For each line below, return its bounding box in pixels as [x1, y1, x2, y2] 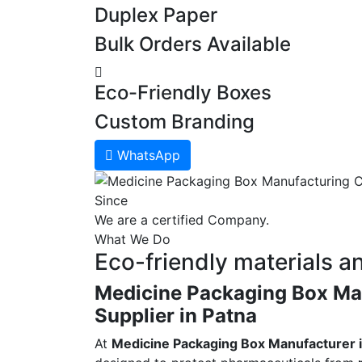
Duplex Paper [95, 2, 217, 27]
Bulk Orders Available [95, 32, 291, 56]
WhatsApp [117, 146, 180, 163]
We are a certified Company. [95, 212, 269, 229]
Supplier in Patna [95, 304, 257, 328]
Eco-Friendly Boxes [95, 80, 271, 104]
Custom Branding [95, 109, 255, 133]
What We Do [95, 231, 170, 248]
